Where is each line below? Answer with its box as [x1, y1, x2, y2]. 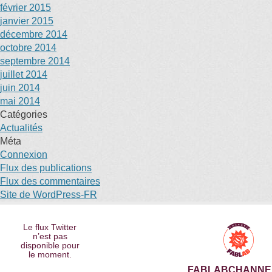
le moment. [28, 250, 72, 259]
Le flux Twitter [23, 222, 77, 232]
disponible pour [20, 240, 80, 250]
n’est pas [32, 231, 67, 241]
